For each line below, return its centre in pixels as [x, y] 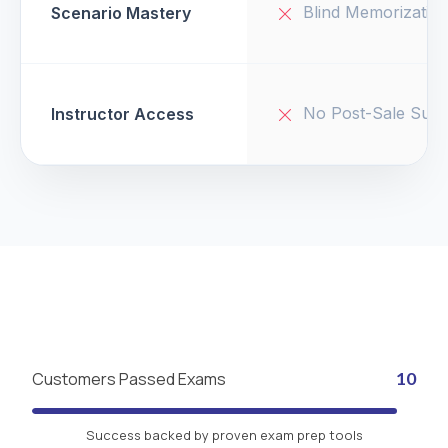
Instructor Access [122, 114]
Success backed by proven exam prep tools [224, 435]
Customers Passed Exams [129, 379]
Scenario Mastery [121, 13]
